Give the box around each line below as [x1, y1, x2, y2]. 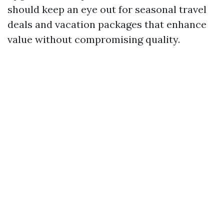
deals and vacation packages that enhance [7, 18, 206, 30]
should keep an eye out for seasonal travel [7, 3, 206, 15]
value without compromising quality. [7, 33, 180, 45]
